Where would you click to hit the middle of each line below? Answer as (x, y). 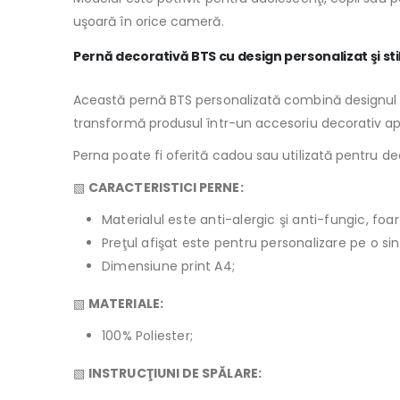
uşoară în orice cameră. (149, 22)
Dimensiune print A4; (168, 267)
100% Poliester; (147, 336)
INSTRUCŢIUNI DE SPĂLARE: (175, 374)
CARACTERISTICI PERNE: (166, 188)
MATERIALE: (126, 304)
